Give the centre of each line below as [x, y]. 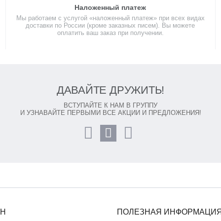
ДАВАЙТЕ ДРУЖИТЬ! [110, 90]
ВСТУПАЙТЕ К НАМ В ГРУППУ [110, 105]
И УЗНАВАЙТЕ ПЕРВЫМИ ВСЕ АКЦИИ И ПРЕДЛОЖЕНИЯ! [110, 113]
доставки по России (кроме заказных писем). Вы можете [110, 25]
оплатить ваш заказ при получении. [110, 33]
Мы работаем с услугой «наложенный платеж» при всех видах [110, 18]
